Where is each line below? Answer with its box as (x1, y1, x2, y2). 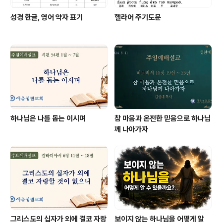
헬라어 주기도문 (114, 13, 161, 22)
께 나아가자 (114, 124, 148, 134)
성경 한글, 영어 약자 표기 (10, 13, 83, 22)
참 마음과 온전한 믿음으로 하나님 (114, 113, 211, 123)
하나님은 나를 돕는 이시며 (10, 113, 86, 123)
